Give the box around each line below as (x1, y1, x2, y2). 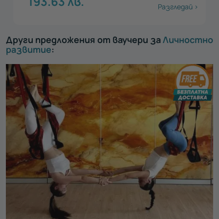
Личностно (163, 34, 213, 46)
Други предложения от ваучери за (6, 34, 163, 46)
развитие (6, 44, 51, 56)
